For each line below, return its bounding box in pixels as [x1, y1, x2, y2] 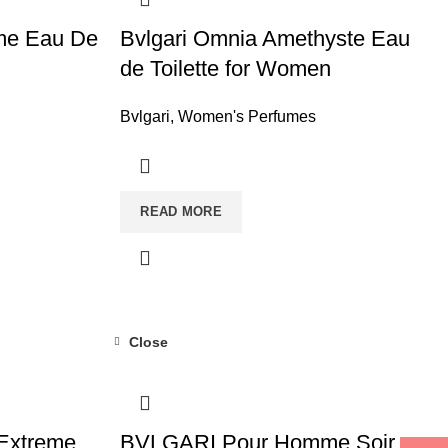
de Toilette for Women [120, 56, 332, 81]
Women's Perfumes [178, 108, 317, 125]
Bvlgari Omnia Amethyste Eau [120, 26, 411, 51]
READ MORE [140, 204, 223, 219]
